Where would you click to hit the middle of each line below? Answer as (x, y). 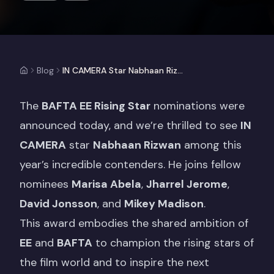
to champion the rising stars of (173, 243)
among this (211, 145)
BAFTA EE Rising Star (96, 106)
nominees (46, 184)
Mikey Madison (164, 204)
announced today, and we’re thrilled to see (130, 125)
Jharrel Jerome (187, 184)
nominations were (198, 106)
